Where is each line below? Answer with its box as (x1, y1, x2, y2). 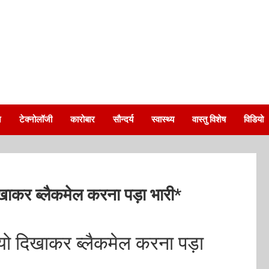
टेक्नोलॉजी (19, 114, 52, 125)
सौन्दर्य (113, 114, 133, 125)
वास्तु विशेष (192, 114, 226, 125)
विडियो (244, 114, 264, 125)
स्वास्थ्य (151, 114, 174, 125)
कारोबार (70, 114, 95, 125)
